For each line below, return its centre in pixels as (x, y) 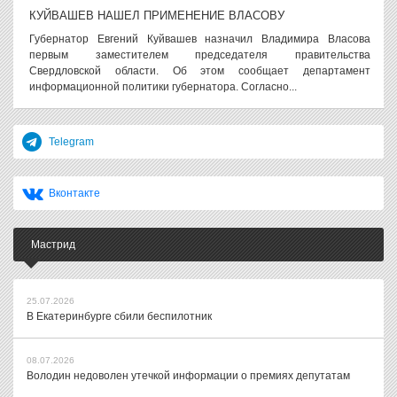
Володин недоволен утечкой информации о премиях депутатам (188, 375)
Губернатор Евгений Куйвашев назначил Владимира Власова (200, 39)
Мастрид (53, 244)
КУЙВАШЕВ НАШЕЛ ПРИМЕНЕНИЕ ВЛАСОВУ (157, 15)
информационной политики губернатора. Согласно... (163, 86)
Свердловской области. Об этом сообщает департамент (200, 70)
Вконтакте (74, 193)
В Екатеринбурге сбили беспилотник (119, 316)
